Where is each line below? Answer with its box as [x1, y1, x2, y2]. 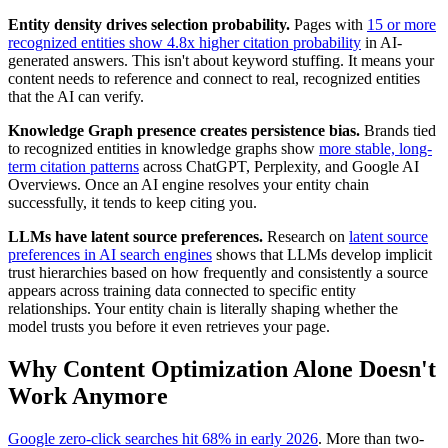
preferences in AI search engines [8, 246, 212, 264]
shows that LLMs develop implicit [212, 246, 432, 264]
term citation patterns [8, 158, 139, 176]
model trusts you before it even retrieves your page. [8, 318, 330, 336]
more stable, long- [319, 140, 432, 158]
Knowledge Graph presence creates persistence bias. [8, 122, 360, 140]
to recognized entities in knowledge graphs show [8, 140, 319, 158]
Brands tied [360, 122, 436, 140]
